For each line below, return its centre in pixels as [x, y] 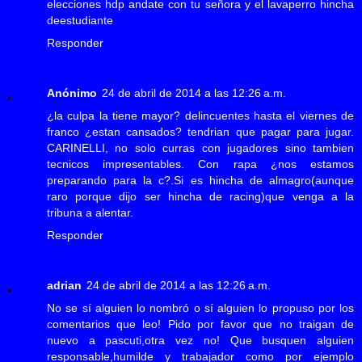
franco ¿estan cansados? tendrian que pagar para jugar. [200, 131]
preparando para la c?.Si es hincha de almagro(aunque [200, 180]
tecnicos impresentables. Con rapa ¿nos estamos [200, 164]
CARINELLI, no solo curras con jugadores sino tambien [200, 147]
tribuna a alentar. [90, 212]
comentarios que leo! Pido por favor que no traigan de [200, 324]
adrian [64, 285]
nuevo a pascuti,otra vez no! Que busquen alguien [200, 340]
